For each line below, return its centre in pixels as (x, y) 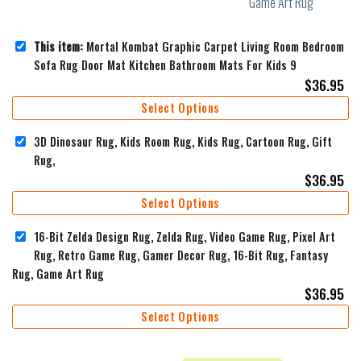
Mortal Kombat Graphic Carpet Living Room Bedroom (214, 47)
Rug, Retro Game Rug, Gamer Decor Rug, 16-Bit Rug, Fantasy (181, 255)
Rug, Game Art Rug (58, 274)
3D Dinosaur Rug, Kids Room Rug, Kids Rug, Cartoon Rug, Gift (183, 142)
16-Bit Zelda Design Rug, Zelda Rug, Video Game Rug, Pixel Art (185, 237)
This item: (58, 47)
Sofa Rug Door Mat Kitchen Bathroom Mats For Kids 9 (165, 65)
